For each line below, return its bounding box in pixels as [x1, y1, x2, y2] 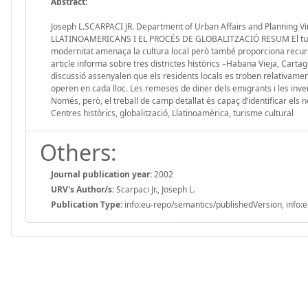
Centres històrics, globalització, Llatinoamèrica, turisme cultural [51, 107, 294, 119]
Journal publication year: [51, 168, 152, 180]
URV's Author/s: [51, 183, 114, 195]
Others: [40, 137, 117, 167]
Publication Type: [51, 198, 122, 210]
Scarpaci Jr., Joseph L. [114, 183, 195, 195]
